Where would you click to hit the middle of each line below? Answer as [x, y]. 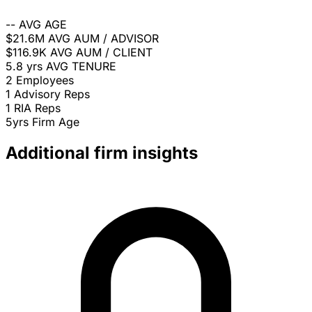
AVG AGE [43, 25]
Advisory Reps [52, 94]
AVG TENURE [81, 67]
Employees [45, 80]
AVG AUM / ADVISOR [103, 39]
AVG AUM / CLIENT [101, 53]
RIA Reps [37, 108]
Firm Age [56, 122]
